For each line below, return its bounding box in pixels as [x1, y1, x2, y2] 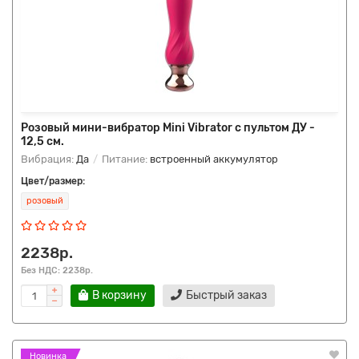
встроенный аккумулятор [150, 153, 278, 165]
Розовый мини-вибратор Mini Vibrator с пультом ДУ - [21, 121, 315, 135]
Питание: [99, 153, 150, 165]
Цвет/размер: [21, 175, 85, 187]
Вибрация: [21, 153, 76, 165]
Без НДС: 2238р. [21, 264, 93, 276]
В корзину [92, 288, 147, 302]
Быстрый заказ [186, 288, 267, 302]
